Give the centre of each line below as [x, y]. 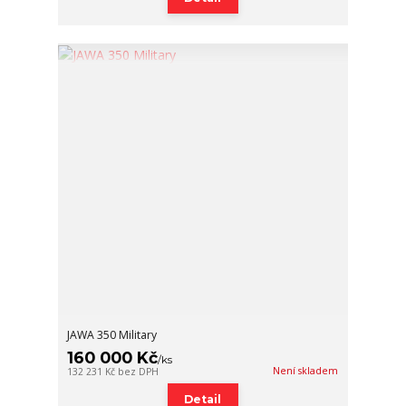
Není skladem [306, 371]
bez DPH [139, 372]
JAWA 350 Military [112, 335]
